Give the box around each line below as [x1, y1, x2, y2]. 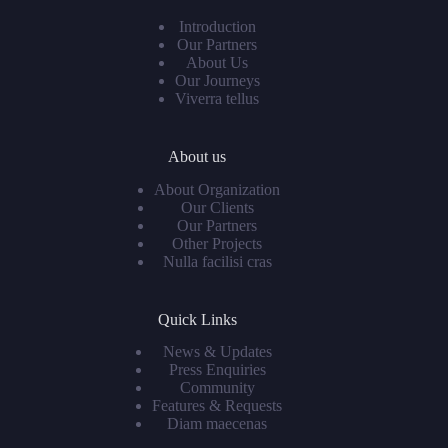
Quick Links [157, 310, 237, 328]
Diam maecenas [167, 415, 268, 433]
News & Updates [162, 343, 272, 361]
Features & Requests [152, 397, 283, 415]
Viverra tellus [175, 89, 260, 107]
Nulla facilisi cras [162, 252, 272, 270]
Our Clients [180, 198, 254, 216]
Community [179, 379, 255, 397]
